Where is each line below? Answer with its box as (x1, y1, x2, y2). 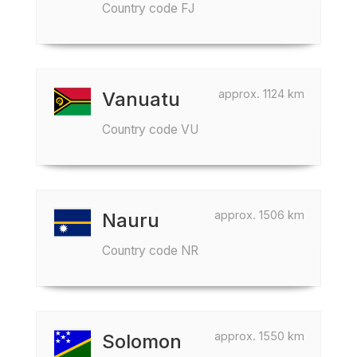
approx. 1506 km (214, 208, 304, 222)
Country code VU (102, 122, 198, 137)
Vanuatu (102, 88, 180, 111)
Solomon (102, 330, 182, 353)
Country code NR (102, 243, 198, 258)
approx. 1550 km (214, 329, 304, 343)
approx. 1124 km (218, 87, 304, 100)
